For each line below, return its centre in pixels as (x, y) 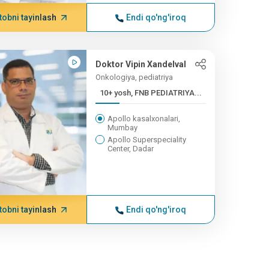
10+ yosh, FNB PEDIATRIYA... (150, 93)
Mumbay (122, 128)
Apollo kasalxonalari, (144, 119)
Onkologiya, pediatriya (134, 77)
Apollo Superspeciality (147, 140)
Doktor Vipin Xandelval (141, 64)
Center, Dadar (130, 149)
